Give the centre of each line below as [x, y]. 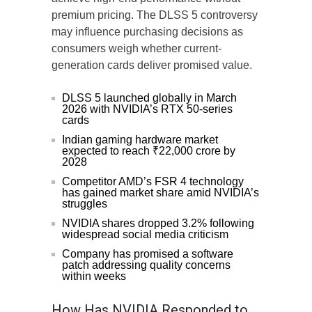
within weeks [94, 276]
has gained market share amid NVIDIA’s [161, 192]
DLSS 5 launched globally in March [149, 97]
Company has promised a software [148, 253]
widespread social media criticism [145, 234]
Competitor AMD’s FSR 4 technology [153, 181]
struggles [85, 203]
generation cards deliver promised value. [152, 65]
